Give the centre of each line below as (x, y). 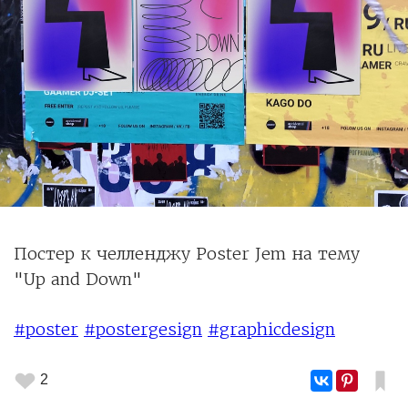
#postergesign (143, 329)
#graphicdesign (271, 329)
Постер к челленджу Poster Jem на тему (187, 253)
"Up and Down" (81, 279)
